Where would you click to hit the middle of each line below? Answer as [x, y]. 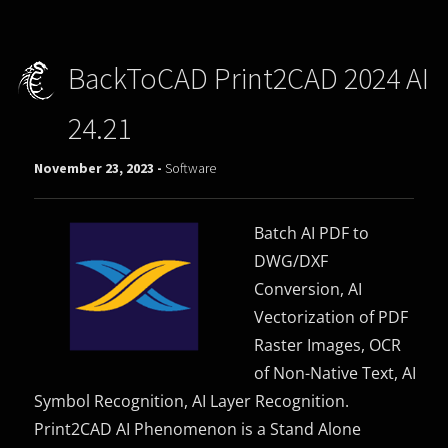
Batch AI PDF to [312, 232]
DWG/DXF [291, 260]
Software [191, 167]
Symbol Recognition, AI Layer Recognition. [192, 400]
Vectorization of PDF [331, 316]
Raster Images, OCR [328, 344]
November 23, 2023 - [100, 167]
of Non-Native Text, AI [335, 372]
